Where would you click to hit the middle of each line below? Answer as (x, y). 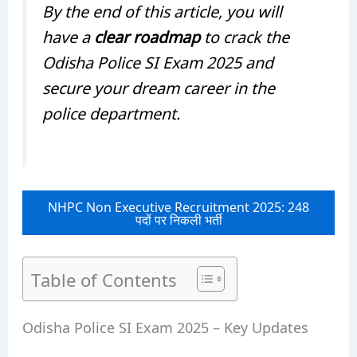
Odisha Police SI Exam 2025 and (157, 62)
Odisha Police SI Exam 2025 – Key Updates (165, 326)
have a (68, 36)
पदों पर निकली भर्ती (178, 219)
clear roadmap (147, 36)
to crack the (244, 36)
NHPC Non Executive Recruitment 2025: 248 (178, 206)
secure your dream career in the (158, 87)
